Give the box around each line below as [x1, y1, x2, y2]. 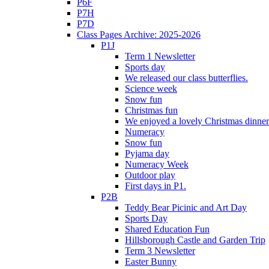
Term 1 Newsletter [125, 50, 195, 61]
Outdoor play [125, 169, 175, 180]
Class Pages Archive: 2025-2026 [77, 29, 201, 40]
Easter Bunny [125, 256, 177, 267]
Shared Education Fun [125, 223, 210, 234]
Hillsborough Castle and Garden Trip [125, 234, 265, 245]
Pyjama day [125, 148, 169, 159]
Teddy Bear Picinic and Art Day [125, 202, 247, 213]
